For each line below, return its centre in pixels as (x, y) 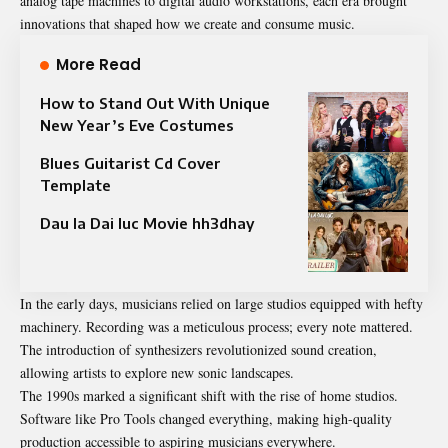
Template (75, 184)
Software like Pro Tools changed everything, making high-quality (206, 418)
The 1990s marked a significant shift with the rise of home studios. (209, 395)
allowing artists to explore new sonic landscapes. (157, 372)
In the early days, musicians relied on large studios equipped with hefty (221, 303)
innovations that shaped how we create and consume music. (187, 23)
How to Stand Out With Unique (155, 102)
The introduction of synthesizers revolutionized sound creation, (198, 349)
